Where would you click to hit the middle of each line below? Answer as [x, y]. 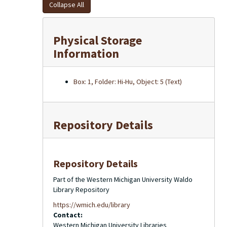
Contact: [68, 215]
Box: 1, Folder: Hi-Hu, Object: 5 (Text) [128, 82]
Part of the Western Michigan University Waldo [123, 179]
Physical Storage [98, 40]
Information [86, 53]
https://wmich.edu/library [92, 205]
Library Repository [81, 190]
